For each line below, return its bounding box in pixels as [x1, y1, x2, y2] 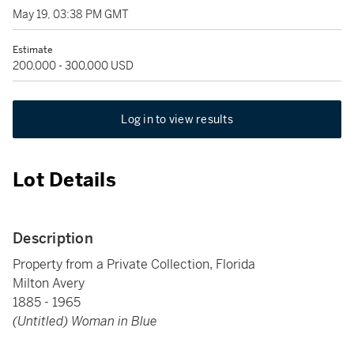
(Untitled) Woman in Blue [13, 313, 157, 330]
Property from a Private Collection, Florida [13, 256, 255, 273]
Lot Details [13, 168, 116, 192]
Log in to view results [121, 112, 233, 126]
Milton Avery [13, 275, 85, 292]
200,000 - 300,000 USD [13, 58, 134, 73]
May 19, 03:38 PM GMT [13, 7, 129, 21]
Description [13, 229, 93, 247]
